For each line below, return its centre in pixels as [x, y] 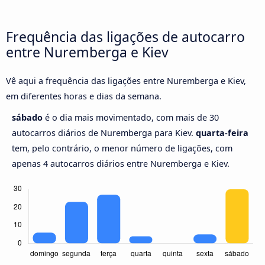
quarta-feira [222, 133]
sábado [28, 118]
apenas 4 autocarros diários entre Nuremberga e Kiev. [121, 164]
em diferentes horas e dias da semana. [84, 96]
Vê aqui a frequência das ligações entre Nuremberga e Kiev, [126, 81]
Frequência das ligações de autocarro [125, 36]
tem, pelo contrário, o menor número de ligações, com [122, 148]
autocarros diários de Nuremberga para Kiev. [104, 133]
